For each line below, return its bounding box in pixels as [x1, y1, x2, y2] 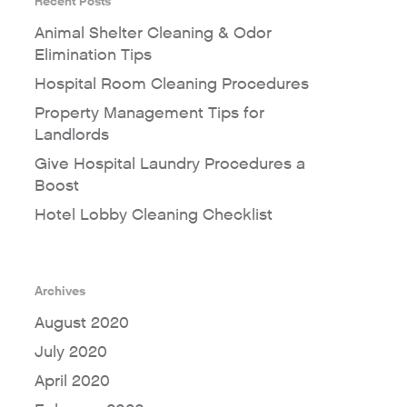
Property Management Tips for [34, 103, 264, 124]
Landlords [34, 124, 109, 146]
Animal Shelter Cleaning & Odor [34, 23, 272, 45]
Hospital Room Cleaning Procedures [34, 74, 309, 95]
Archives [34, 283, 85, 301]
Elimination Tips [34, 45, 152, 66]
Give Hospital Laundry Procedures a [34, 154, 305, 175]
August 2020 [34, 313, 129, 334]
